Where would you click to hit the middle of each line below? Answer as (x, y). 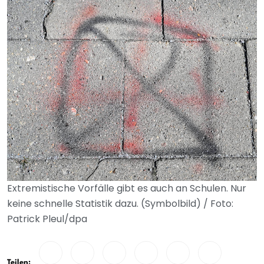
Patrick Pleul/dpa (47, 219)
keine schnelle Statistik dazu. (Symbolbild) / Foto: (120, 204)
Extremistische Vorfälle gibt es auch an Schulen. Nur (127, 188)
